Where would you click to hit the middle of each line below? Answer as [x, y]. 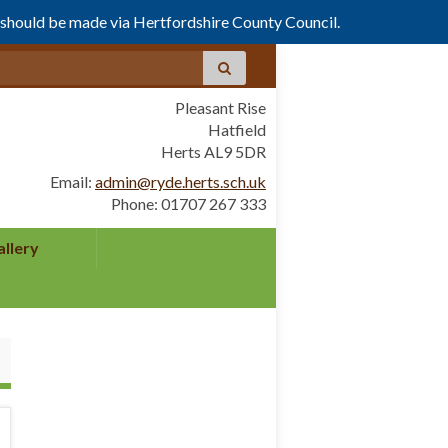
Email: [72, 181]
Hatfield [237, 129]
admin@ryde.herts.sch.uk [180, 181]
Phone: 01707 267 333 [188, 203]
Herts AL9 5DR [213, 151]
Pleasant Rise [220, 107]
